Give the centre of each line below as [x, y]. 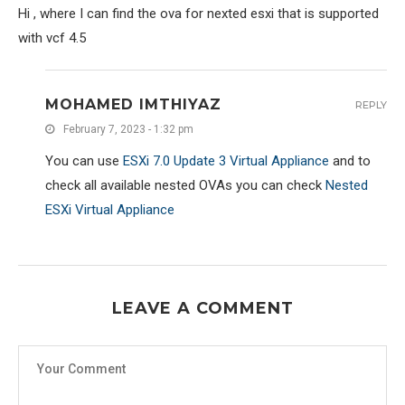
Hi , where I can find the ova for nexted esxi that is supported [198, 14]
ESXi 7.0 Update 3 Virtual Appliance [226, 161]
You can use [84, 161]
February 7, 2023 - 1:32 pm [128, 130]
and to [350, 161]
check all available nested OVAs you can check [185, 186]
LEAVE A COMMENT [202, 309]
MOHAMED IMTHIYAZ [133, 105]
